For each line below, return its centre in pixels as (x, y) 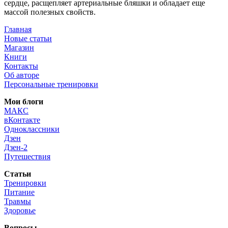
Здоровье (20, 210)
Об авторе (22, 75)
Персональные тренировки (51, 84)
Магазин (19, 47)
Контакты (21, 66)
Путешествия (27, 156)
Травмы (18, 201)
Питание (19, 192)
